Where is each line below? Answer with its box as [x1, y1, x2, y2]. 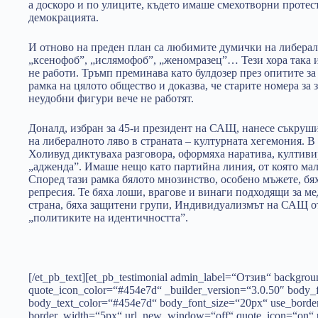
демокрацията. [28, 11, 99, 23]
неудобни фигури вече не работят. [28, 92, 194, 104]
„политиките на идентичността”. [28, 212, 188, 224]
